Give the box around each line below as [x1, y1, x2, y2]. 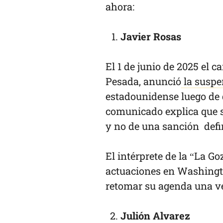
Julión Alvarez [120, 209, 193, 222]
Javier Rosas [120, 30, 184, 43]
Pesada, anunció [106, 75, 181, 88]
